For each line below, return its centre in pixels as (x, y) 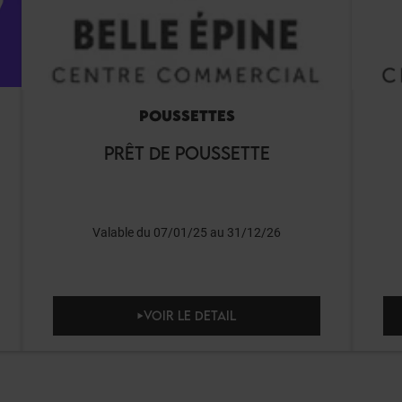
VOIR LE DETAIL (190, 315)
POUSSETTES (187, 116)
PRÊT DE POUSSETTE (187, 153)
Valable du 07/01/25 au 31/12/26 (187, 232)
